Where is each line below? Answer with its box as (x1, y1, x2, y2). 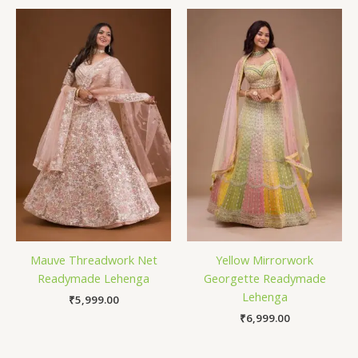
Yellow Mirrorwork (216, 252, 313, 268)
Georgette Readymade (203, 270, 326, 286)
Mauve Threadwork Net (30, 252, 157, 268)
